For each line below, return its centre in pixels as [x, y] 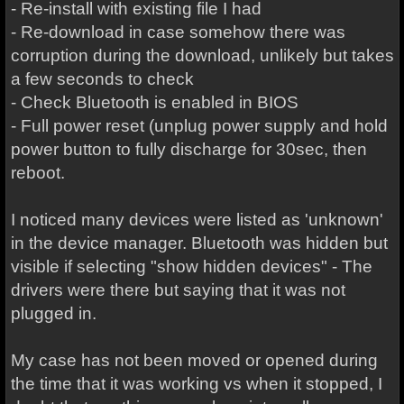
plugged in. [53, 313]
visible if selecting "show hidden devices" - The [191, 266]
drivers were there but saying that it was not [178, 290]
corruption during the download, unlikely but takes [202, 55]
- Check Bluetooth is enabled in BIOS [154, 102]
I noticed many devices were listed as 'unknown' [197, 220]
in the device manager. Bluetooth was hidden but [199, 243]
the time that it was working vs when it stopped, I [196, 384]
